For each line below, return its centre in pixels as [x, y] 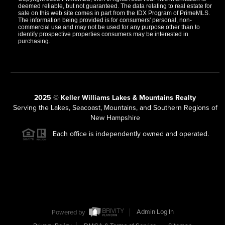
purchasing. [34, 41]
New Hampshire [115, 118]
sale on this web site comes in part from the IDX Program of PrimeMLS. [114, 13]
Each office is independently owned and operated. [128, 134]
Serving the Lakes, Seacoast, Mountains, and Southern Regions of [115, 107]
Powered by [69, 212]
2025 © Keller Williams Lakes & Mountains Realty [115, 97]
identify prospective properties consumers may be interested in [103, 34]
